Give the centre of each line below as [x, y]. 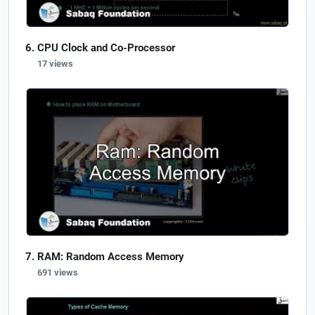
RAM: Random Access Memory [111, 257]
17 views [55, 64]
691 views [58, 273]
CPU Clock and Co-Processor [106, 48]
